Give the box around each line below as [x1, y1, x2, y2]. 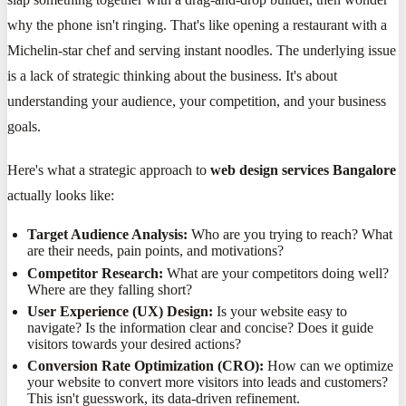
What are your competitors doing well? [163, 265, 390, 281]
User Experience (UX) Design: [27, 303, 214, 319]
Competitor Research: [27, 265, 164, 281]
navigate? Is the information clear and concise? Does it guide [27, 319, 374, 335]
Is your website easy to [213, 303, 348, 319]
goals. [7, 119, 41, 135]
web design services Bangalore [210, 162, 396, 179]
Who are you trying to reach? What [188, 227, 393, 243]
